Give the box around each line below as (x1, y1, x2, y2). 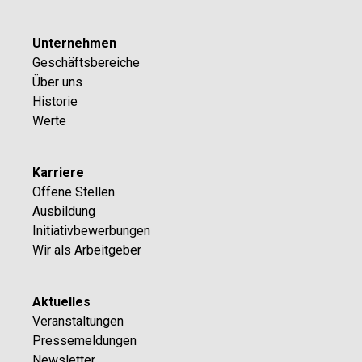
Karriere (32, 165, 84, 180)
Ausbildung (32, 204, 95, 219)
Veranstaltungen (32, 314, 124, 329)
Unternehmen (32, 36, 116, 51)
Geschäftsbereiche (32, 55, 140, 70)
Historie (32, 94, 78, 109)
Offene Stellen (32, 184, 115, 200)
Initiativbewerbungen (32, 223, 150, 238)
